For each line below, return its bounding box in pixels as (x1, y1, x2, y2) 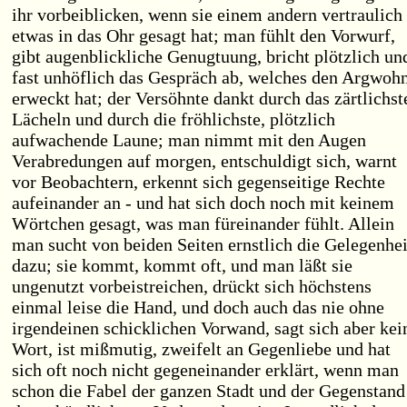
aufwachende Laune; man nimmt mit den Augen (12, 130, 366, 150)
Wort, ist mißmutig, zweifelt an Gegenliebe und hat (12, 339, 391, 359)
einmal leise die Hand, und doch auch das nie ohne (12, 297, 384, 317)
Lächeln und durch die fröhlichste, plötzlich (12, 109, 335, 129)
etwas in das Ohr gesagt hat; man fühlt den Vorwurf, (12, 25, 395, 45)
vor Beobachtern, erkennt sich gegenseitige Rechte (12, 172, 385, 192)
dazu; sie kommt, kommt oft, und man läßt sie (12, 255, 352, 275)
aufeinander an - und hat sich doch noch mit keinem (12, 193, 394, 213)
